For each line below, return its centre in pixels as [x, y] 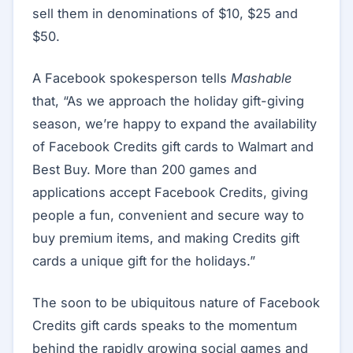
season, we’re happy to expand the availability [175, 124]
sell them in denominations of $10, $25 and [165, 13]
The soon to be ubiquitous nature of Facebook [176, 303]
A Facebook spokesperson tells [132, 78]
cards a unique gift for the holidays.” [144, 261]
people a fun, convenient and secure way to [168, 215]
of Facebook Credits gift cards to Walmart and [173, 147]
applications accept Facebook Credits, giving [170, 192]
